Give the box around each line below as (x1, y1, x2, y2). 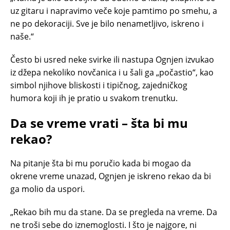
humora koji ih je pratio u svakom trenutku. (10, 92, 178, 104)
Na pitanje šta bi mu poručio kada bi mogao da (10, 157, 191, 169)
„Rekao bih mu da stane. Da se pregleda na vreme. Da (10, 206, 217, 218)
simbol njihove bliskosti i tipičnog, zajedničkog (10, 79, 187, 91)
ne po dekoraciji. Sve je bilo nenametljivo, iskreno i (10, 17, 204, 29)
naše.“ (10, 30, 34, 42)
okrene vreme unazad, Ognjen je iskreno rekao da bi (10, 170, 211, 182)
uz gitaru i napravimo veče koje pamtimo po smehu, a (10, 5, 217, 16)
